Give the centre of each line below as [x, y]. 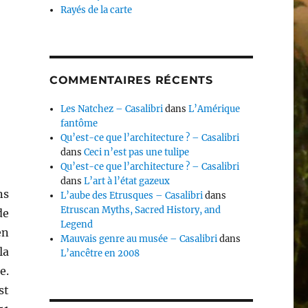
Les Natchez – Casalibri [112, 109]
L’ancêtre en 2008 [100, 254]
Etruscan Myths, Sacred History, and [141, 210]
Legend [77, 225]
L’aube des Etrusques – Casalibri [132, 196]
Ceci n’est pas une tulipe [137, 153]
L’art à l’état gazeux [127, 181]
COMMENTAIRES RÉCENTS [131, 80]
